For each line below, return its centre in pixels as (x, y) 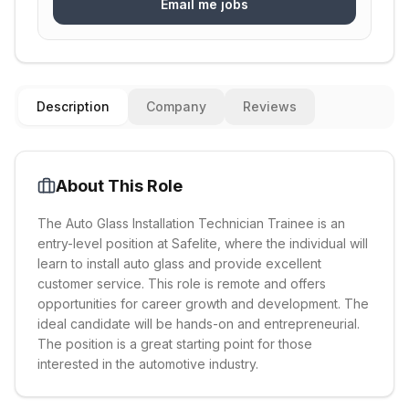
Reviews (270, 106)
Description (73, 106)
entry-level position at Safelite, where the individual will (203, 243)
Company (176, 106)
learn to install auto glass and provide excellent (179, 263)
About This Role (119, 186)
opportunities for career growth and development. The (203, 304)
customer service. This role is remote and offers (182, 283)
